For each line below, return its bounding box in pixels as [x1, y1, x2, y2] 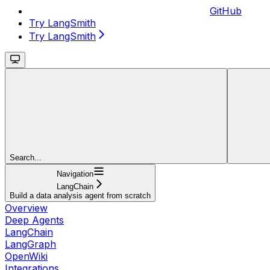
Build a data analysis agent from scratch [10, 190, 151, 200]
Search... [10, 152, 42, 162]
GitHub [210, 4, 242, 17]
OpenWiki [5, 250, 48, 262]
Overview [5, 201, 48, 214]
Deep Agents [5, 213, 64, 226]
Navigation [56, 169, 93, 178]
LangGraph [5, 237, 56, 250]
